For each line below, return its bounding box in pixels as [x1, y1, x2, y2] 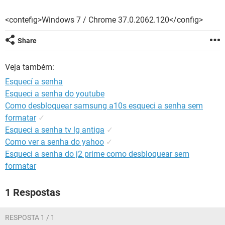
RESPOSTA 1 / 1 [5, 213, 55, 221]
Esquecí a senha [5, 77, 63, 86]
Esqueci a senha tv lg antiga [5, 125, 104, 135]
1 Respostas [5, 186, 60, 198]
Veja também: [5, 62, 54, 72]
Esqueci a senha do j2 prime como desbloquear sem [5, 149, 189, 159]
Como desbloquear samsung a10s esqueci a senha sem [5, 101, 203, 110]
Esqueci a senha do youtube [5, 89, 104, 98]
